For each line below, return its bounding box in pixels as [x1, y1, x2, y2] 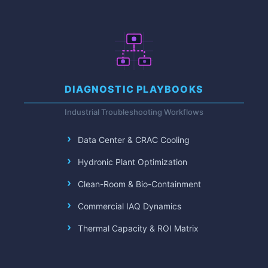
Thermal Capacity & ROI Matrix [78, 223, 199, 233]
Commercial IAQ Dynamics [78, 201, 181, 211]
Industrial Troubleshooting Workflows [65, 107, 203, 117]
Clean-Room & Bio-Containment [78, 179, 201, 189]
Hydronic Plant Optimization [78, 157, 187, 167]
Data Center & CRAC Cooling [78, 135, 190, 145]
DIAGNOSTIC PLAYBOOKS [65, 83, 203, 95]
